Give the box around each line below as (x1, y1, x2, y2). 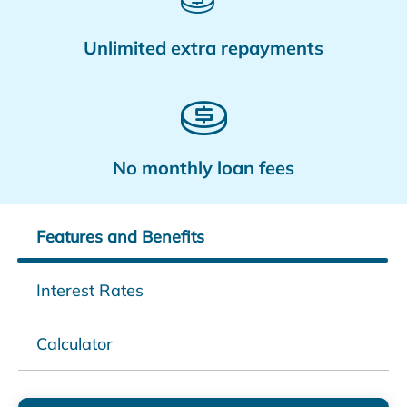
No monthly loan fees (113, 155, 294, 179)
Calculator (36, 333, 113, 354)
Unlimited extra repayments (84, 35, 323, 59)
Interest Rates (36, 279, 144, 301)
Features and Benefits (36, 225, 204, 247)
